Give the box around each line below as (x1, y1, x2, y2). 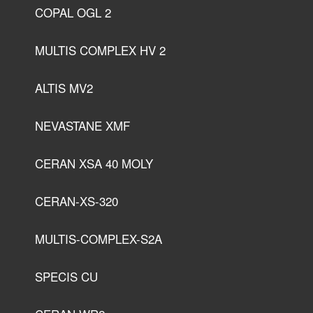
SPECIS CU (35, 268, 98, 286)
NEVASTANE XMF (35, 117, 130, 135)
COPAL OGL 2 (35, 3, 111, 22)
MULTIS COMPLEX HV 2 (35, 41, 166, 59)
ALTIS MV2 (35, 79, 93, 97)
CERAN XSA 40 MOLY (35, 154, 153, 173)
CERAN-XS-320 (35, 192, 118, 210)
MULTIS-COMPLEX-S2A (35, 230, 162, 248)
